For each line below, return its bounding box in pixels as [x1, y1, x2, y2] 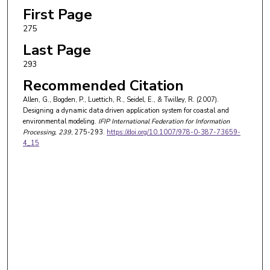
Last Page [22, 40, 91, 60]
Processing [22, 128, 55, 137]
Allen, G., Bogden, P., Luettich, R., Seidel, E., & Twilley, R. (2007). [22, 95, 219, 105]
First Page [22, 5, 92, 25]
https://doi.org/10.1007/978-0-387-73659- [106, 128, 240, 137]
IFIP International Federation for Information [96, 117, 230, 127]
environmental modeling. [22, 117, 96, 127]
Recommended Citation [22, 76, 184, 96]
